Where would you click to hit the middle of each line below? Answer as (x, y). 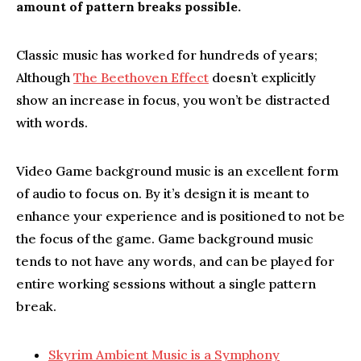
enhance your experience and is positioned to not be (180, 216)
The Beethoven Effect (141, 77)
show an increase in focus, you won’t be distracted (173, 100)
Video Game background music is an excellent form (177, 171)
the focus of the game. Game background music (165, 239)
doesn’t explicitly (262, 77)
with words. (52, 122)
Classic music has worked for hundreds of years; (167, 55)
